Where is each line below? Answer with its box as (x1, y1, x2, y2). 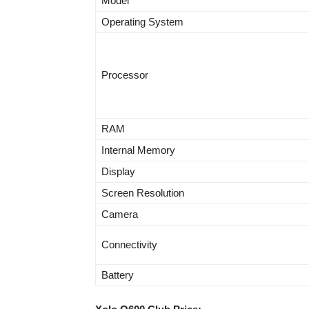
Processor (101, 69, 148, 81)
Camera (101, 208, 138, 220)
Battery (101, 269, 134, 281)
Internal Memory (101, 144, 175, 156)
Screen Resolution (101, 187, 184, 199)
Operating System (101, 16, 183, 28)
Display (101, 166, 135, 177)
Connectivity (101, 239, 157, 250)
